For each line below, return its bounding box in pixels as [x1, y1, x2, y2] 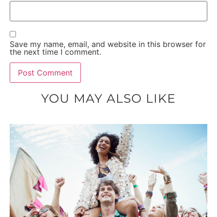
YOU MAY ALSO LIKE [41, 91, 176, 106]
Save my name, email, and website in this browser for [10, 39, 206, 49]
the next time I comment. [10, 46, 101, 57]
